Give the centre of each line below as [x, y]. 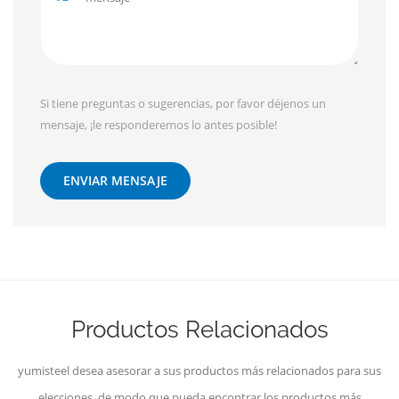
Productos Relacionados [199, 330]
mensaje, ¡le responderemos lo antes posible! [159, 125]
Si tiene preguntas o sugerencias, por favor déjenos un [183, 104]
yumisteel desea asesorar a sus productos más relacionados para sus [199, 371]
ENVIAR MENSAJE [115, 181]
